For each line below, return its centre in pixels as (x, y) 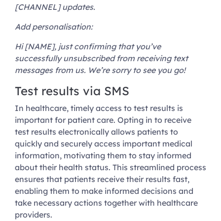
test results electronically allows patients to (96, 132)
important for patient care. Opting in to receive (103, 120)
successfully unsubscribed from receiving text (101, 58)
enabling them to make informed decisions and (104, 191)
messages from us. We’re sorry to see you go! (101, 70)
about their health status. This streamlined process (110, 167)
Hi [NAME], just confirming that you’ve (88, 47)
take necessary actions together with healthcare (106, 203)
